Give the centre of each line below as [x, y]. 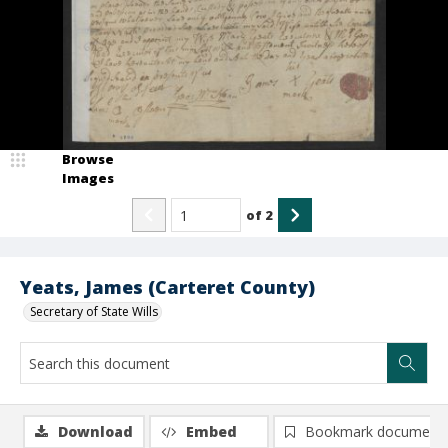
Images [88, 178]
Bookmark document [374, 431]
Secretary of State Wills [94, 311]
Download [95, 431]
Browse [88, 159]
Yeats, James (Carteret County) [167, 287]
